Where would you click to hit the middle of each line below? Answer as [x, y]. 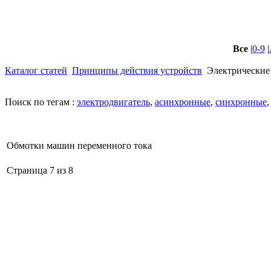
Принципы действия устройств [137, 70]
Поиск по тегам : [41, 102]
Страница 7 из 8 [40, 170]
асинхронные [183, 102]
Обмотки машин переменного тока [79, 145]
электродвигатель [113, 102]
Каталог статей [36, 70]
